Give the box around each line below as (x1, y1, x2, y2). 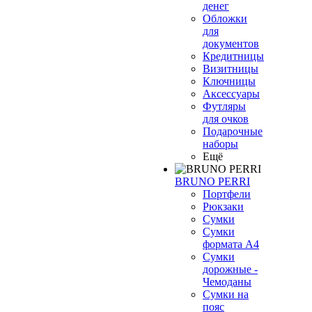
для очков (203, 113, 249, 125)
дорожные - (203, 263, 258, 275)
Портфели (203, 188, 251, 200)
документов (203, 38, 259, 49)
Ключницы (203, 75, 256, 87)
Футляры (203, 100, 246, 112)
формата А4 (203, 238, 259, 250)
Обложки (203, 13, 247, 24)
